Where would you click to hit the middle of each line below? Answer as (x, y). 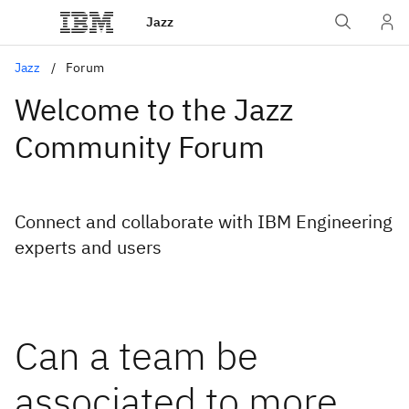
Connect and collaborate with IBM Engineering (204, 221)
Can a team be (136, 356)
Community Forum (140, 147)
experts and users (88, 247)
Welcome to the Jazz (154, 109)
